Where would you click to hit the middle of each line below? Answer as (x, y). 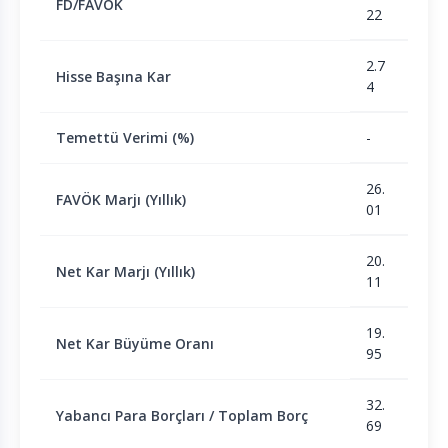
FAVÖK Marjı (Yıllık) (121, 199)
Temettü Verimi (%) (125, 137)
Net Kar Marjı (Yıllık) (125, 271)
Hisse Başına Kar (113, 76)
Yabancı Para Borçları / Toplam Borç (182, 415)
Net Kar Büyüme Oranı (135, 343)
